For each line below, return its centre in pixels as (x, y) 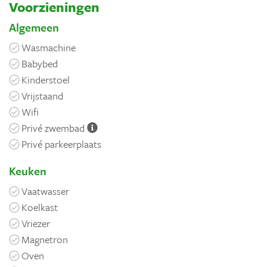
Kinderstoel (46, 79)
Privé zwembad (54, 128)
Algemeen (34, 27)
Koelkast (40, 207)
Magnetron (45, 239)
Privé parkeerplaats (61, 144)
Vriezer (36, 223)
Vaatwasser (45, 191)
